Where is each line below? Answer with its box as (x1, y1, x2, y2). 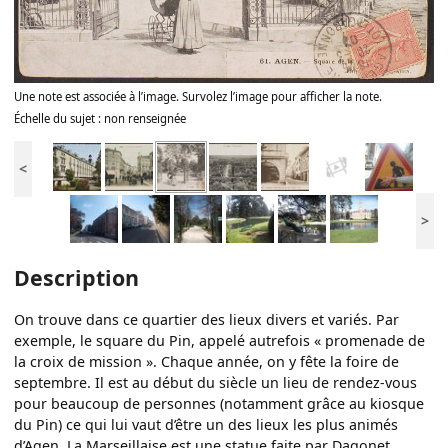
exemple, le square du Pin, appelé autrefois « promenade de (14, 330, 426, 350)
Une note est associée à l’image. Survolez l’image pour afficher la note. (14, 88, 383, 104)
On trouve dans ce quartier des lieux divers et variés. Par (14, 309, 400, 329)
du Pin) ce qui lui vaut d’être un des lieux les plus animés (14, 414, 399, 434)
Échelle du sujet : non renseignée (14, 110, 187, 126)
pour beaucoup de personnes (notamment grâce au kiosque (14, 393, 425, 413)
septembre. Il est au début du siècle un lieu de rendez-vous (14, 372, 418, 392)
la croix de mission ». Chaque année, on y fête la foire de (14, 351, 400, 371)
